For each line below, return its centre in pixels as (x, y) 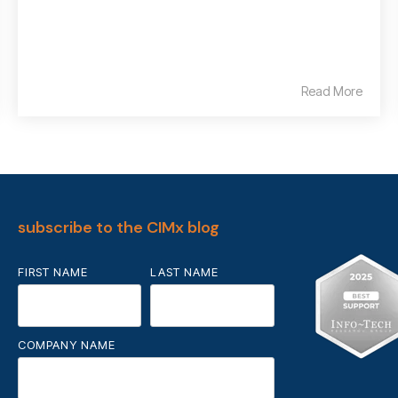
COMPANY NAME (67, 344)
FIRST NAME (53, 271)
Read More (332, 91)
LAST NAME (185, 271)
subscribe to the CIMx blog (119, 227)
